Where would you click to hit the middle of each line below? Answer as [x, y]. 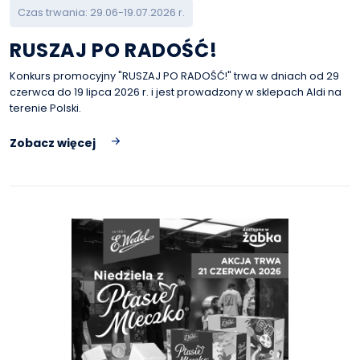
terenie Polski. [45, 108]
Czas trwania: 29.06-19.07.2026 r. [101, 12]
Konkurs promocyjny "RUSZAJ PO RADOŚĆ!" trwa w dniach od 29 [174, 76]
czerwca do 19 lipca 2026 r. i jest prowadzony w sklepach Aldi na [176, 92]
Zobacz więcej [53, 143]
